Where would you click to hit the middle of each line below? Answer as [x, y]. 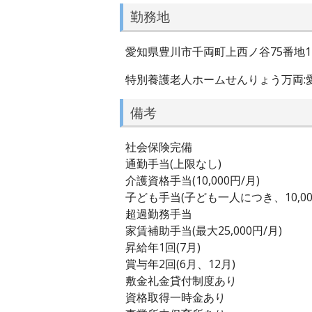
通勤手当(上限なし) [173, 164]
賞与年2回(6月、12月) [180, 264]
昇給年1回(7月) [163, 248]
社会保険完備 [159, 147]
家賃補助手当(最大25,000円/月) [204, 231]
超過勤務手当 [159, 214]
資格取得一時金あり [175, 298]
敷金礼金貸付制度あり [181, 281]
